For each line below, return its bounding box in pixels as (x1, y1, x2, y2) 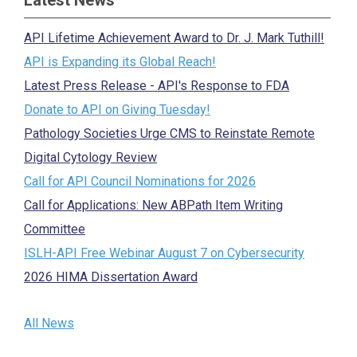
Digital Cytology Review (24, 150, 157, 165)
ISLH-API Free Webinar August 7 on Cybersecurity (24, 245, 304, 261)
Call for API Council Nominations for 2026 (24, 174, 256, 189)
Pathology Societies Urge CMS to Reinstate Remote (24, 126, 315, 141)
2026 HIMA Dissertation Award (24, 269, 198, 284)
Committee (24, 222, 85, 237)
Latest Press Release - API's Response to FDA (24, 78, 289, 93)
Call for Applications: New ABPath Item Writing (24, 198, 283, 213)
